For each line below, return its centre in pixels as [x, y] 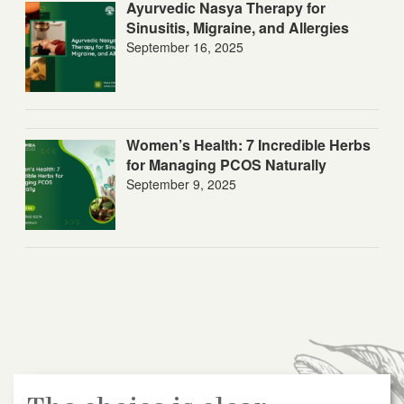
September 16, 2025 [185, 46]
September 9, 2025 [181, 184]
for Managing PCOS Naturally [226, 165]
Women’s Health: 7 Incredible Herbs [248, 145]
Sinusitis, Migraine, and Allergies [238, 27]
